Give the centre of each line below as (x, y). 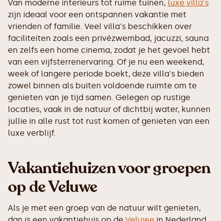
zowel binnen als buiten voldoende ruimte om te (102, 86)
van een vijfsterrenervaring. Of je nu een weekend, (106, 62)
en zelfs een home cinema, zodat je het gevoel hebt (109, 50)
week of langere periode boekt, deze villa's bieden (106, 74)
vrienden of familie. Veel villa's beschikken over (100, 27)
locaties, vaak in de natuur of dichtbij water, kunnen (109, 110)
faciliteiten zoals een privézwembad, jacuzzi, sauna (108, 38)
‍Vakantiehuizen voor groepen (109, 168)
